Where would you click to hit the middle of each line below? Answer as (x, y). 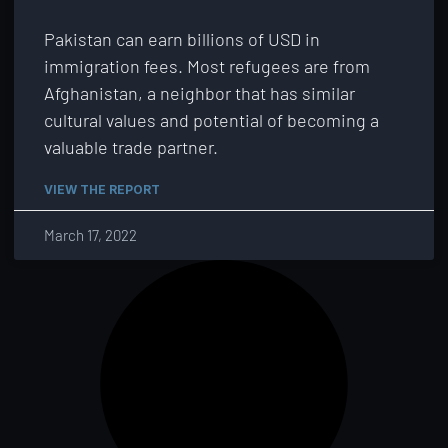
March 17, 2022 (90, 235)
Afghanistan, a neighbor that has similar (199, 93)
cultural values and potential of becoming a (211, 120)
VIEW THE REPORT (102, 189)
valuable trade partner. (131, 147)
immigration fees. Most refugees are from (207, 66)
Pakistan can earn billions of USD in (182, 39)
